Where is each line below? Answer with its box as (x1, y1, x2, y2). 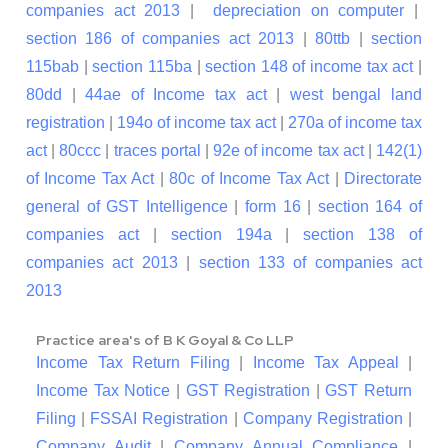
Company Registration (242, 410, 403, 428)
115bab (26, 58, 79, 76)
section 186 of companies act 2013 (26, 30, 295, 48)
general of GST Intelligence (26, 198, 228, 216)
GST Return (325, 382, 412, 400)
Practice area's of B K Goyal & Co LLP (36, 331, 294, 350)
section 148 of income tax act (205, 58, 414, 76)
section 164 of (317, 198, 423, 216)
